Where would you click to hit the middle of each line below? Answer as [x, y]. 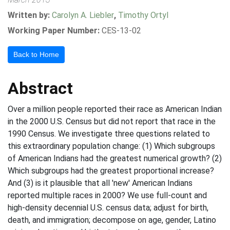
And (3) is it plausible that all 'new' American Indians [100, 183]
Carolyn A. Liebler [83, 15]
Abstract [40, 88]
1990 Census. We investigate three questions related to [109, 134]
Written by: [30, 15]
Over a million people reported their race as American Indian [115, 109]
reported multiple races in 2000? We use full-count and [107, 195]
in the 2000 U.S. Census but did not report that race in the [112, 121]
